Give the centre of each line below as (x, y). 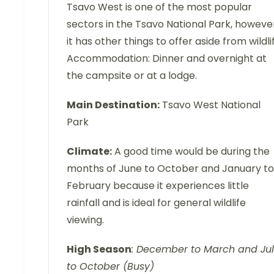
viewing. (85, 220)
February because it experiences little (158, 185)
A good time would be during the (191, 151)
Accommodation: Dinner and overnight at (167, 58)
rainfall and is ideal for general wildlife (156, 202)
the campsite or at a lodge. (132, 75)
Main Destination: (113, 105)
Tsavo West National (210, 105)
